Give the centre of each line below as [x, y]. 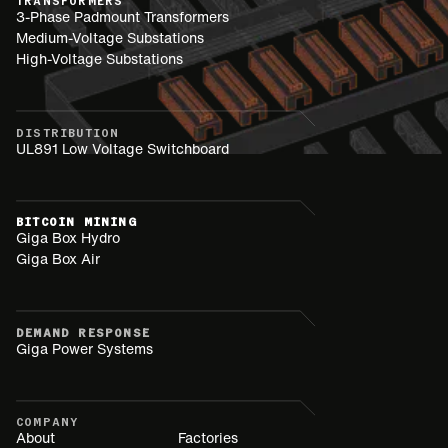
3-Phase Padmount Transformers [122, 17]
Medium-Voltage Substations [110, 38]
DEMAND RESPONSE [83, 332]
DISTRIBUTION [68, 132]
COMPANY [47, 422]
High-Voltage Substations [99, 59]
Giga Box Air [58, 259]
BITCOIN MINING [76, 222]
